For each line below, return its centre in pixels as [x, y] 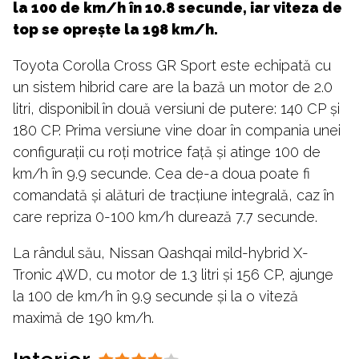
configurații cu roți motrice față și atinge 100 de [167, 152]
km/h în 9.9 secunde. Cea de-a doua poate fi [161, 174]
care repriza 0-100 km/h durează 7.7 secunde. [165, 217]
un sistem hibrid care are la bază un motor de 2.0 [173, 87]
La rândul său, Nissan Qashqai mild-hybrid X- [161, 253]
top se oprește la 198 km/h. [115, 30]
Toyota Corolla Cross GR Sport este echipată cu [172, 66]
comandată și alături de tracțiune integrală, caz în [173, 196]
